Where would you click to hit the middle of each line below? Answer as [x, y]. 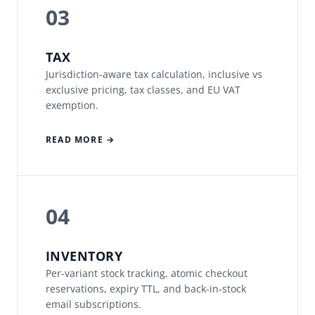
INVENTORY [84, 256]
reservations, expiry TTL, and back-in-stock [146, 289]
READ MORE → [81, 140]
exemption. [72, 105]
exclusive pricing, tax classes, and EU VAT [143, 90]
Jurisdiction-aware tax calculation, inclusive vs [154, 75]
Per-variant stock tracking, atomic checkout [147, 274]
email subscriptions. [94, 304]
